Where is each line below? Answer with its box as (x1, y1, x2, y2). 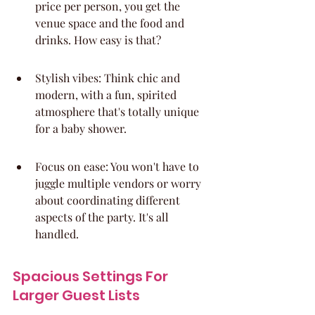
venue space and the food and (35, 15, 187, 30)
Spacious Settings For (13, 266, 171, 286)
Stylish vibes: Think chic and (35, 70, 183, 85)
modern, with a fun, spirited (35, 87, 179, 102)
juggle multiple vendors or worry (35, 176, 204, 191)
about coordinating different (35, 193, 183, 207)
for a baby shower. (35, 121, 127, 136)
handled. (35, 226, 79, 241)
